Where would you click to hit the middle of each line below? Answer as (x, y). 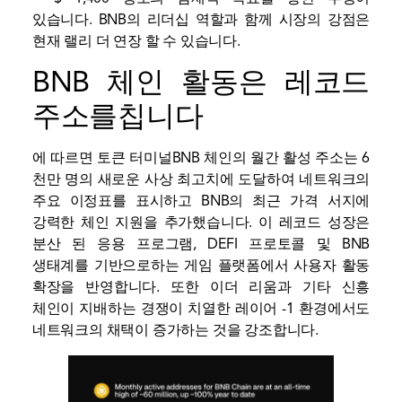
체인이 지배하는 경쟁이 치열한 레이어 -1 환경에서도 (201, 309)
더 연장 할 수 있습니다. (166, 41)
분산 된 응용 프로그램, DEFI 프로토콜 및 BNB (201, 245)
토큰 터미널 (135, 158)
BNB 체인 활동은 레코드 (201, 82)
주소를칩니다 (118, 116)
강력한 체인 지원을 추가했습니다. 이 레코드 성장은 (201, 223)
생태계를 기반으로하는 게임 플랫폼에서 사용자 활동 (201, 266)
